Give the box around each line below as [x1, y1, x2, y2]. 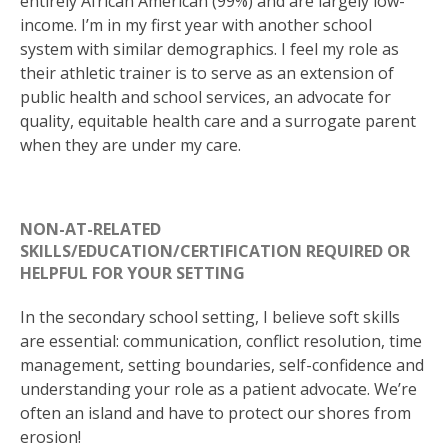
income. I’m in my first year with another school [20, 13, 372, 36]
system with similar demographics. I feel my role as [20, 37, 399, 60]
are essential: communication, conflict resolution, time [20, 330, 422, 353]
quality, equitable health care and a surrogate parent [20, 109, 416, 132]
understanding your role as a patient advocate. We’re [20, 378, 417, 401]
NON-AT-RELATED [20, 217, 161, 240]
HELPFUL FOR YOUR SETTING [20, 261, 245, 284]
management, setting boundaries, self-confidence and [20, 354, 424, 377]
